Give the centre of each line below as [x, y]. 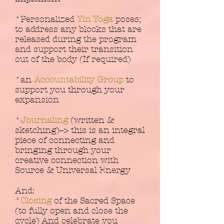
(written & [91, 120]
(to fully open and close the [71, 210]
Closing [36, 200]
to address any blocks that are [78, 29]
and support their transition [74, 49]
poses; [128, 19]
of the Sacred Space [93, 200]
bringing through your [63, 150]
